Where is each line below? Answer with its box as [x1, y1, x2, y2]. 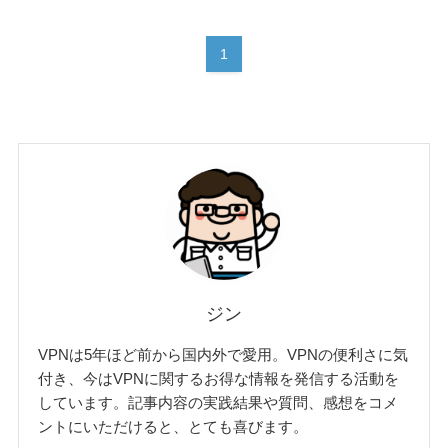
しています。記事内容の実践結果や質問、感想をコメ [38, 393, 399, 411]
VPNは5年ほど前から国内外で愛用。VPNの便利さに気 [38, 345, 409, 363]
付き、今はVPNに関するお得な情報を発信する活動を [38, 369, 400, 387]
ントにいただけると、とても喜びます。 [38, 417, 309, 435]
